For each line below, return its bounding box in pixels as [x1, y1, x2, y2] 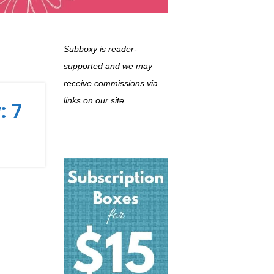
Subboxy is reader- [64, 44, 137, 54]
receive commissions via [64, 78, 158, 89]
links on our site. [64, 95, 127, 106]
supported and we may [64, 61, 152, 72]
